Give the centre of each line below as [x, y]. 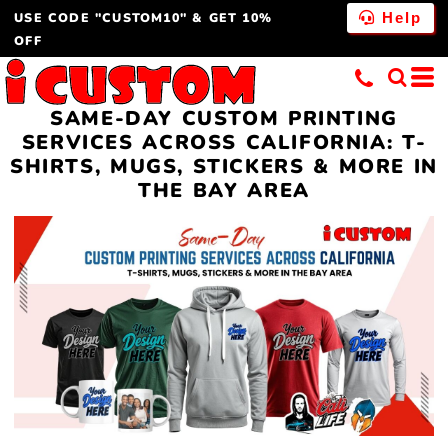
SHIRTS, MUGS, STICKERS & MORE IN [224, 167]
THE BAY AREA [224, 191]
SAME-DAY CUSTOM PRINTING [224, 119]
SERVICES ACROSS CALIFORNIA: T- [224, 143]
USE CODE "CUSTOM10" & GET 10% [143, 17]
